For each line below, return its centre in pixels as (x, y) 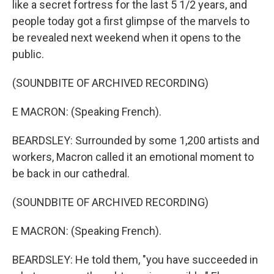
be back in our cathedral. (71, 173)
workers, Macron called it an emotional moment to (133, 157)
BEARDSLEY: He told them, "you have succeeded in (135, 260)
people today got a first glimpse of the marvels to (131, 21)
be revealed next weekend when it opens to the (127, 38)
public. (28, 54)
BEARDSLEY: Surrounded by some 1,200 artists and (136, 140)
